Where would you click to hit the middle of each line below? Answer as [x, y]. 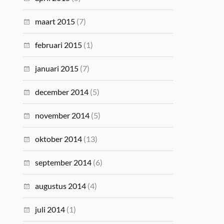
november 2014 [62, 115]
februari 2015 [59, 45]
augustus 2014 [61, 186]
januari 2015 [57, 68]
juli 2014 [50, 209]
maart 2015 [55, 21]
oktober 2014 [59, 139]
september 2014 [63, 162]
